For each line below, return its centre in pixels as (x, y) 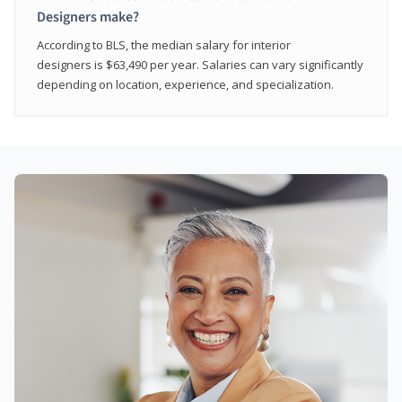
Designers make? (88, 17)
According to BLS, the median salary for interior (164, 44)
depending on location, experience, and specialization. (185, 84)
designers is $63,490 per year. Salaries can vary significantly (200, 64)
